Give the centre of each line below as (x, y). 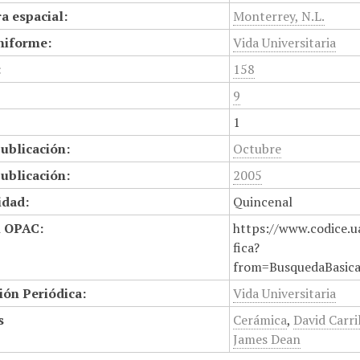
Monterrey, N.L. (279, 16)
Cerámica (260, 320)
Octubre (258, 149)
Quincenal (263, 202)
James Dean (267, 339)
